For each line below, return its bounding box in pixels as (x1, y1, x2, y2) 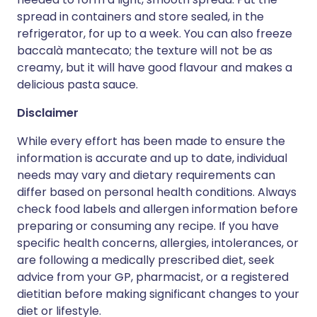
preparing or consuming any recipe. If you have (17, 218, 279, 234)
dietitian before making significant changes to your (17, 286, 299, 302)
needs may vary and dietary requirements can (17, 167, 275, 183)
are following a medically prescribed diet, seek (17, 252, 275, 268)
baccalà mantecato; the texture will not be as (17, 42, 272, 59)
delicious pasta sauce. (17, 76, 138, 93)
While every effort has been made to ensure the (17, 133, 285, 149)
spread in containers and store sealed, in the (17, 8, 264, 25)
